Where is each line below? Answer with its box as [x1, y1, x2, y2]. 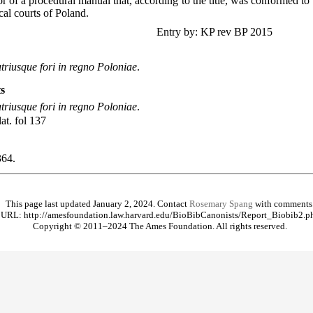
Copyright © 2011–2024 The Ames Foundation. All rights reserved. [33, 221, 287, 232]
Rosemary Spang [189, 198, 253, 210]
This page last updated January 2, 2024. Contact [6, 198, 189, 210]
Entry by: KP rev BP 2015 [156, 26, 272, 38]
